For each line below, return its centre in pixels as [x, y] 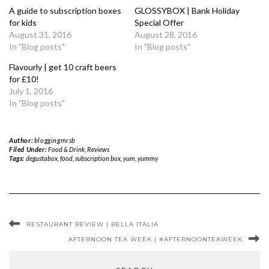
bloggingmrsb [55, 140]
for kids [23, 23]
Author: [22, 140]
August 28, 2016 [166, 35]
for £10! [24, 79]
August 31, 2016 [40, 35]
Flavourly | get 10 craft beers [63, 67]
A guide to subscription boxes [65, 11]
